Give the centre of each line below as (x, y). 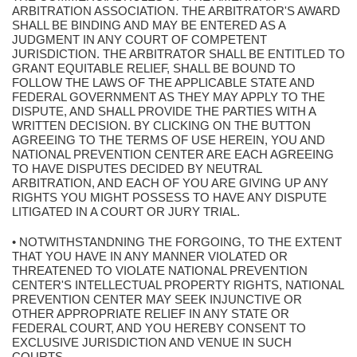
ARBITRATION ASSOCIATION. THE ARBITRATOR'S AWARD (176, 11)
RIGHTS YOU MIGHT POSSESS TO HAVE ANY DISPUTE (169, 197)
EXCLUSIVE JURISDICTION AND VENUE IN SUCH (152, 342)
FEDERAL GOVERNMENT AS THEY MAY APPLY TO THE (169, 97)
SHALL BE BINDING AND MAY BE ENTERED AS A (149, 25)
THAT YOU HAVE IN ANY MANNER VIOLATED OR (150, 256)
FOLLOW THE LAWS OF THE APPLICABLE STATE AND (163, 82)
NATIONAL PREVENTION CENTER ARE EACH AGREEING (173, 154)
